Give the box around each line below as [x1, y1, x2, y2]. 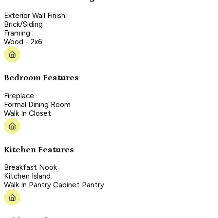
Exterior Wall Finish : [4, 11, 69, 20]
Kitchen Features [4, 145, 74, 155]
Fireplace [4, 91, 34, 100]
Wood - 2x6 [4, 37, 42, 46]
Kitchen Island [4, 172, 51, 181]
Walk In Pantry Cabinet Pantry [4, 181, 104, 190]
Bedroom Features [4, 73, 79, 83]
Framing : [4, 28, 34, 37]
